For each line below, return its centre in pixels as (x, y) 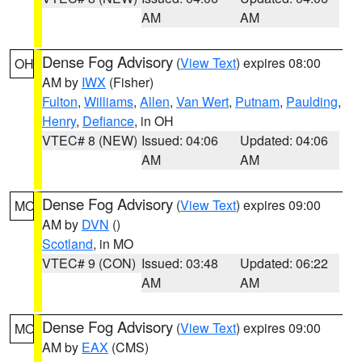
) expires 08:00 (278, 63)
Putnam (257, 101)
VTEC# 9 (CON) (89, 263)
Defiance (108, 121)
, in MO (113, 244)
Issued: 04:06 (179, 140)
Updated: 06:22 (284, 263)
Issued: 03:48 (179, 263)
